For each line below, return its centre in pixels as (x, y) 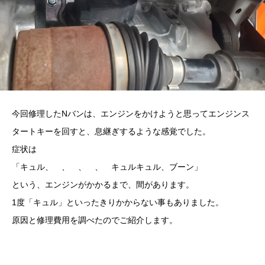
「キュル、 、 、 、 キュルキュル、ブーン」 (107, 167)
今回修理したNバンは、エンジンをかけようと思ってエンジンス (131, 113)
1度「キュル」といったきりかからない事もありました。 (118, 202)
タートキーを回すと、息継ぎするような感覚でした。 (111, 131)
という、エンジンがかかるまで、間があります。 (103, 184)
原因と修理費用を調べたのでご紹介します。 (95, 220)
